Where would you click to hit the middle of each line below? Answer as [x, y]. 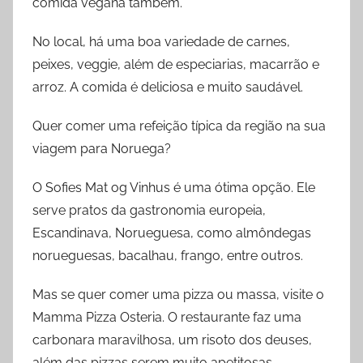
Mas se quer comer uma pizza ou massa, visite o [178, 295]
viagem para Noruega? [102, 149]
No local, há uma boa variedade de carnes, [161, 42]
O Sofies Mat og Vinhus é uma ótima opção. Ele [174, 188]
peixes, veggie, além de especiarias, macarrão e [176, 65]
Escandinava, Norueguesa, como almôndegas [172, 233]
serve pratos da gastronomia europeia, [149, 211]
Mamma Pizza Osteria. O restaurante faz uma [167, 318]
